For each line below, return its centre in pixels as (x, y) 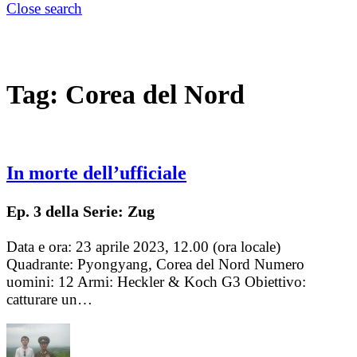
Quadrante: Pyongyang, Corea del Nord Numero (155, 265)
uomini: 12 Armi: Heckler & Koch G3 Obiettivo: (156, 282)
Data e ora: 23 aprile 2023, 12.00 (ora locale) (143, 247)
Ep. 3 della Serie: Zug (80, 212)
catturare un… (49, 300)
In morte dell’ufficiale (96, 173)
